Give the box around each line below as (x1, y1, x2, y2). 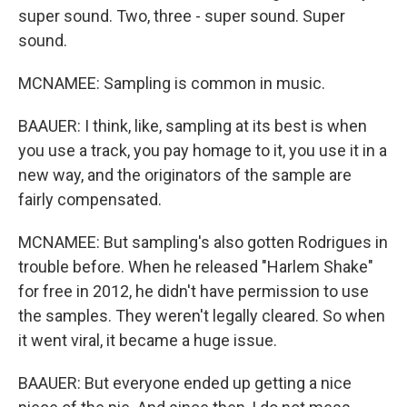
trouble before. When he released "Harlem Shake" (18, 257, 373, 276)
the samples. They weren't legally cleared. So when (18, 306, 385, 325)
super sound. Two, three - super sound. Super (18, 6, 345, 25)
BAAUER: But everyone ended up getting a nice (18, 373, 352, 392)
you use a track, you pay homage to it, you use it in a (18, 141, 387, 160)
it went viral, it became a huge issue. (18, 331, 277, 350)
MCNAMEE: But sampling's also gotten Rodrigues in (18, 233, 388, 252)
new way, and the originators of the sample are (18, 165, 352, 184)
